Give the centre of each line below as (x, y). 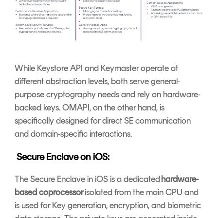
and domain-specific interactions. (73, 134)
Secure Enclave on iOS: (63, 156)
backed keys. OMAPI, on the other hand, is (90, 107)
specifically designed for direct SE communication (103, 120)
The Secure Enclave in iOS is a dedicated (88, 179)
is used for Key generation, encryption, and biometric (108, 205)
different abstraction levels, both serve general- (97, 81)
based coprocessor (49, 192)
